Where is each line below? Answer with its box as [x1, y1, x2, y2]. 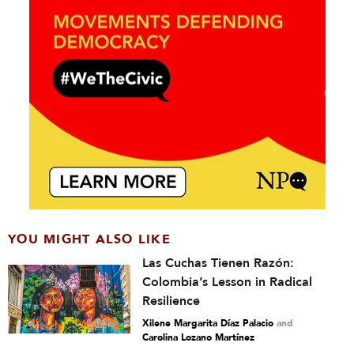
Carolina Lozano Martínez [142, 331, 254, 344]
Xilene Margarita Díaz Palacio [142, 317, 273, 330]
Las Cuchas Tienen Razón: [142, 254, 294, 272]
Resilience [142, 292, 200, 310]
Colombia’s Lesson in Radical [142, 273, 312, 291]
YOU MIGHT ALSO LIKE [8, 231, 171, 248]
